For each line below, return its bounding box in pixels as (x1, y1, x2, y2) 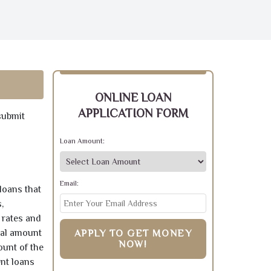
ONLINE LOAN (94, 91, 172, 104)
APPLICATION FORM (78, 106, 188, 120)
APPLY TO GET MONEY (74, 228, 192, 239)
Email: (60, 179, 79, 188)
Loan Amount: (60, 137, 105, 145)
